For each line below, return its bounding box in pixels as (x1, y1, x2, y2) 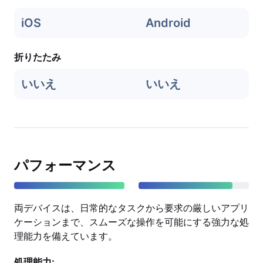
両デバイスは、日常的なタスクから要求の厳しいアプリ (14, 202, 249, 214)
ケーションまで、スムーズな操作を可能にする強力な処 (14, 216, 249, 228)
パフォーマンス (14, 157, 116, 174)
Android (146, 16, 191, 30)
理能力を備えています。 (14, 230, 117, 242)
